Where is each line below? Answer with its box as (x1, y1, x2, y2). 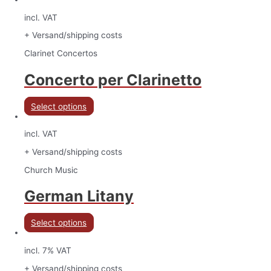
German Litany (24, 187, 134, 206)
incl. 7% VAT (24, 245, 71, 255)
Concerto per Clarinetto (24, 70, 201, 89)
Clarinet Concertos (24, 48, 97, 59)
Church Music (24, 165, 78, 175)
